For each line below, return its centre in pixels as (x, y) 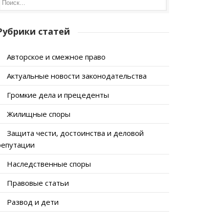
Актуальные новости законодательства (77, 76)
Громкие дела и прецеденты (58, 95)
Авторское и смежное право (56, 57)
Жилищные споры (38, 114)
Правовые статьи (38, 183)
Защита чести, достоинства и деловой (75, 133)
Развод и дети (33, 202)
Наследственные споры (49, 164)
